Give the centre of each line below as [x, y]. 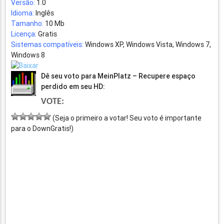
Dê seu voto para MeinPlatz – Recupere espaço [118, 76]
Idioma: [23, 13]
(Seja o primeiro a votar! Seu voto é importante [126, 118]
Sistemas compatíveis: [47, 45]
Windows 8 [28, 55]
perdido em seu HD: [73, 87]
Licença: [24, 34]
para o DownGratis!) [42, 129]
